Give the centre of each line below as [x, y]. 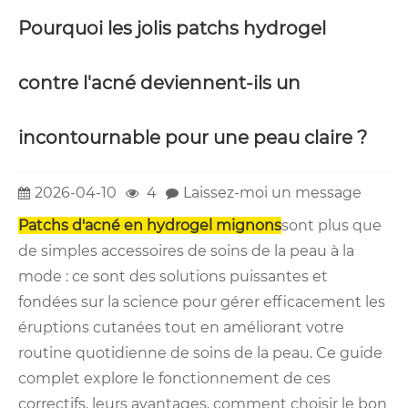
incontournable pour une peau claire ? [193, 137]
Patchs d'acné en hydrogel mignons [150, 226]
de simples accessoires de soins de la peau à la [186, 251]
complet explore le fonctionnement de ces [174, 379]
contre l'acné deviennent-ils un [159, 82]
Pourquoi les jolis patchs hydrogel [172, 28]
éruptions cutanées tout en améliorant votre [181, 328]
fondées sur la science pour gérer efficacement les [202, 302]
